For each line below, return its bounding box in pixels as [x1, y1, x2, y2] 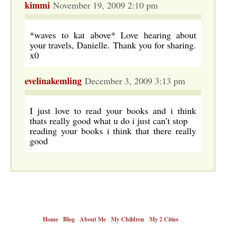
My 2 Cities [149, 215, 179, 223]
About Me [80, 215, 106, 223]
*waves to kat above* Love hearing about [30, 29, 196, 41]
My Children [111, 215, 144, 223]
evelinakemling [25, 74, 82, 87]
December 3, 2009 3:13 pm [82, 75, 185, 87]
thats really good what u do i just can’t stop [30, 115, 188, 127]
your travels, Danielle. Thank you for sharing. [30, 39, 196, 51]
